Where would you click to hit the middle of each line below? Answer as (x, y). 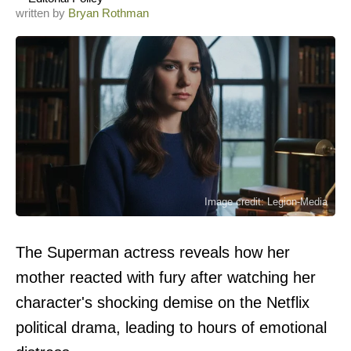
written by (42, 13)
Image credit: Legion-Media (266, 201)
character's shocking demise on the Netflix (163, 302)
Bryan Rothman (109, 13)
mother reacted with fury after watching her (166, 277)
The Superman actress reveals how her (153, 252)
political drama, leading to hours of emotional (171, 327)
